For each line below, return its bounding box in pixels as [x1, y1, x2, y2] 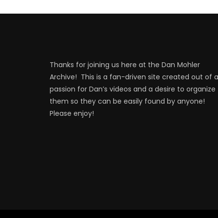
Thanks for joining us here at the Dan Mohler [50, 59, 200, 70]
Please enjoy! [50, 108, 94, 118]
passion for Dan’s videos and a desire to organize [50, 84, 216, 94]
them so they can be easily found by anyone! [50, 96, 207, 106]
